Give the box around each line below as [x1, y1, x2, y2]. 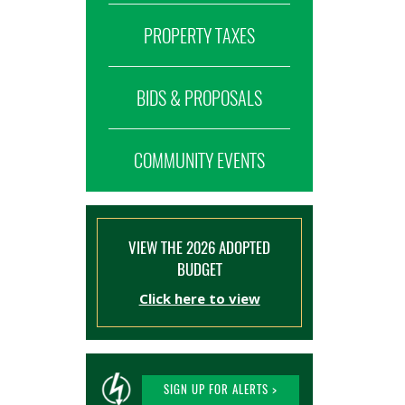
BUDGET [176, 259, 222, 280]
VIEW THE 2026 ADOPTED [128, 237, 271, 259]
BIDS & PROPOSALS [137, 86, 263, 110]
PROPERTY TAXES [144, 24, 256, 48]
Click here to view [138, 289, 260, 307]
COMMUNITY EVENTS [134, 148, 266, 173]
